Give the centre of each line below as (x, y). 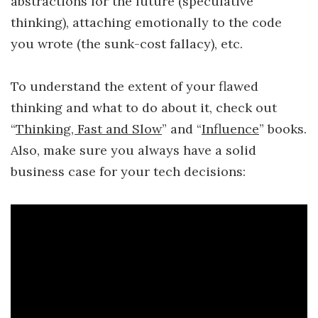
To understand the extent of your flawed (135, 87)
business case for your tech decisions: (128, 172)
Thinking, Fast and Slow (89, 129)
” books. (283, 129)
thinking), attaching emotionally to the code (146, 22)
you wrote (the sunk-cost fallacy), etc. (127, 43)
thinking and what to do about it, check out (144, 108)
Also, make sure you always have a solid (133, 150)
